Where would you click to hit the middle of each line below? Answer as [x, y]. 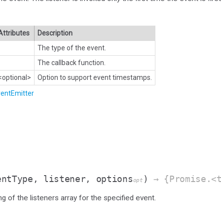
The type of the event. [72, 48]
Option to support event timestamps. [95, 77]
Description [55, 33]
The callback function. [72, 62]
